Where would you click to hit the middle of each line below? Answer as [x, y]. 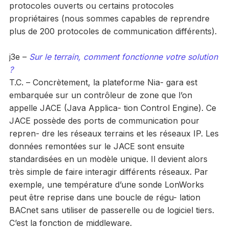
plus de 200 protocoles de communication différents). [113, 31]
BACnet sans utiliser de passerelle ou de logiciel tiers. [111, 210]
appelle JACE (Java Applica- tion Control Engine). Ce [112, 108]
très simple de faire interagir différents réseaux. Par [108, 171]
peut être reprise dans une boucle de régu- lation [105, 197]
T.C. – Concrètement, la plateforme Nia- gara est [103, 82]
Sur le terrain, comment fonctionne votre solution [123, 56]
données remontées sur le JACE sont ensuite [97, 146]
